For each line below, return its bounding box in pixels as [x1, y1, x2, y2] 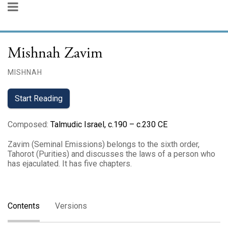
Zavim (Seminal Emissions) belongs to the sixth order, [8, 139, 199, 149]
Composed [8, 120, 47, 129]
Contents [8, 201, 40, 211]
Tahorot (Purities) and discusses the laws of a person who [8, 149, 215, 159]
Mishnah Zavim [8, 43, 103, 63]
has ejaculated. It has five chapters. [8, 159, 132, 168]
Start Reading [15, 94, 63, 103]
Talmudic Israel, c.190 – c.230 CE [50, 120, 167, 129]
